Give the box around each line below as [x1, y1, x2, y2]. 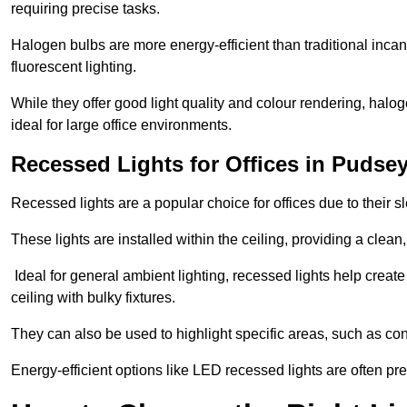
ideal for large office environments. [11, 116, 232, 133]
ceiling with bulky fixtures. [11, 289, 175, 305]
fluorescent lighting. [11, 58, 136, 74]
